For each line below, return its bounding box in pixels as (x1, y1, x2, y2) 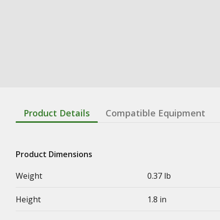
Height (16, 193, 41, 205)
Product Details (24, 107, 90, 119)
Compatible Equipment (106, 107, 205, 119)
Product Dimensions (16, 148, 92, 160)
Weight (16, 170, 42, 181)
